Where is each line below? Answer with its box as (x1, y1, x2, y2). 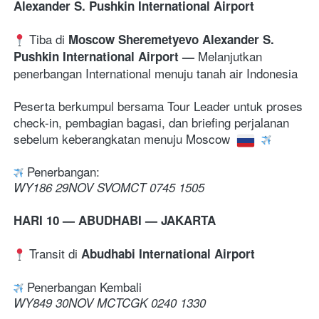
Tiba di (26, 29, 68, 48)
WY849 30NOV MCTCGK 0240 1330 (14, 293, 206, 311)
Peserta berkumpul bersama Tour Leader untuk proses (14, 96, 303, 115)
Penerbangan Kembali (23, 277, 145, 296)
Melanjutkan (198, 46, 262, 65)
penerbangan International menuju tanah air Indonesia (14, 63, 298, 82)
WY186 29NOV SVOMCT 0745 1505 (14, 178, 204, 196)
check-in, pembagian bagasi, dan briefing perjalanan (14, 113, 289, 131)
